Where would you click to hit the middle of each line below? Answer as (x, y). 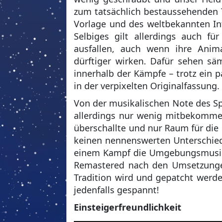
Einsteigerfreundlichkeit (128, 207)
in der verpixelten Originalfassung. (147, 86)
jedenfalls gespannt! (117, 190)
